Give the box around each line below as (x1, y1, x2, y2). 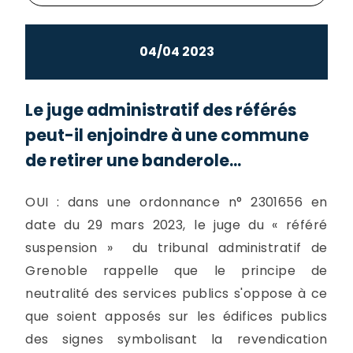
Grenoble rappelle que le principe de (25, 262, 328, 281)
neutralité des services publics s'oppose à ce (25, 284, 328, 303)
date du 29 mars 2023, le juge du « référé (25, 216, 328, 235)
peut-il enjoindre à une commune (25, 123, 310, 147)
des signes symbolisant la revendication (25, 330, 328, 349)
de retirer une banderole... (25, 148, 242, 172)
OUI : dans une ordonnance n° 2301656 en (25, 193, 328, 212)
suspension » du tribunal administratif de (25, 239, 328, 258)
